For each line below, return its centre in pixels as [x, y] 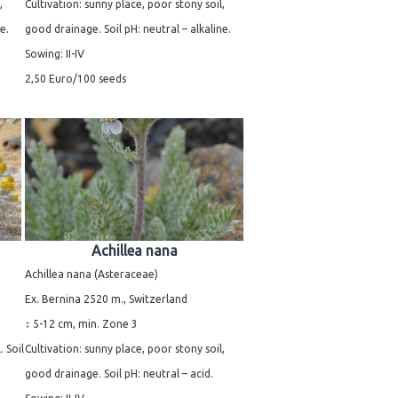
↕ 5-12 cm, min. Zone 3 [81, 323]
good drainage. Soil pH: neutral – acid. [119, 373]
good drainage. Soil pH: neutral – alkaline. [128, 29]
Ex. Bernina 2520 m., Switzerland [106, 298]
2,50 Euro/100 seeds [76, 79]
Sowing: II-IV [55, 54]
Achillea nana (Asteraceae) [92, 274]
